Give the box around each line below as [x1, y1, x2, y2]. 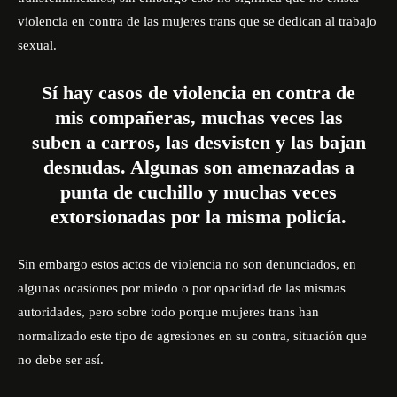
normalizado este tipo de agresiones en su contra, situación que [18, 329, 367, 343]
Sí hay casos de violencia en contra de [42, 82, 355, 104]
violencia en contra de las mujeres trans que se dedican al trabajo [18, 14, 377, 28]
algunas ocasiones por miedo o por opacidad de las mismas [18, 281, 346, 295]
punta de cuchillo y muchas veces [60, 181, 337, 203]
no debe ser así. [18, 353, 104, 367]
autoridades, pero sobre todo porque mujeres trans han [18, 305, 319, 319]
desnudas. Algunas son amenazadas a [43, 156, 354, 178]
